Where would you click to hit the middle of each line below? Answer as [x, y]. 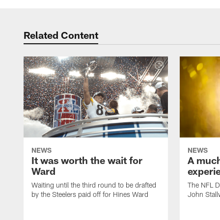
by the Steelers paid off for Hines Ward [90, 194]
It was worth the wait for [87, 160]
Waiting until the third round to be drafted [94, 185]
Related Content [61, 35]
